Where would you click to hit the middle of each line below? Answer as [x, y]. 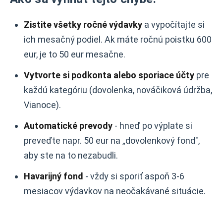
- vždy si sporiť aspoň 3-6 [134, 176]
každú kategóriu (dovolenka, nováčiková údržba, [118, 90]
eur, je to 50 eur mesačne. [75, 54]
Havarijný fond [54, 176]
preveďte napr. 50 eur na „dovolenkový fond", [112, 140]
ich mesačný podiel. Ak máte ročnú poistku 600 [118, 39]
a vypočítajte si [173, 25]
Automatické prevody [68, 126]
